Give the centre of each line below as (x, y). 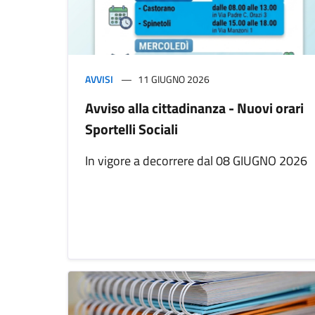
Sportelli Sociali (131, 129)
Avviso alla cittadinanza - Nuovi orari (194, 108)
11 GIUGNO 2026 (174, 79)
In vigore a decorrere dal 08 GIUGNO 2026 (196, 161)
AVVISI (99, 79)
